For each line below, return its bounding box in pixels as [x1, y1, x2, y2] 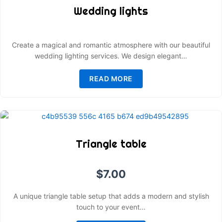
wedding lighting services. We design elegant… [35, 52, 187, 60]
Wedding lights [74, 4, 148, 17]
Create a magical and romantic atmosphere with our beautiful [12, 41, 210, 50]
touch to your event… [76, 202, 146, 211]
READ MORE [89, 74, 133, 83]
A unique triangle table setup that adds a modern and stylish [13, 191, 209, 200]
